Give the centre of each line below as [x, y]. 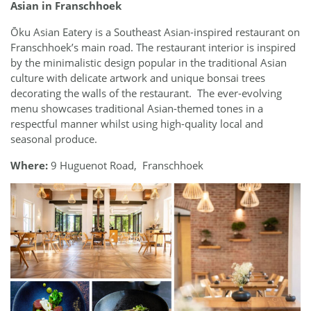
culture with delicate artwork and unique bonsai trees [138, 77]
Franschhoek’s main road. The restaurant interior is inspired [153, 47]
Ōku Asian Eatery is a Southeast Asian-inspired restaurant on [155, 32]
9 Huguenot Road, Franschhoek [126, 165]
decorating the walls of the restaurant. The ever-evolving [146, 93]
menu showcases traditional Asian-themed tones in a [137, 108]
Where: [29, 165]
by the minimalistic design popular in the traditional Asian [149, 62]
